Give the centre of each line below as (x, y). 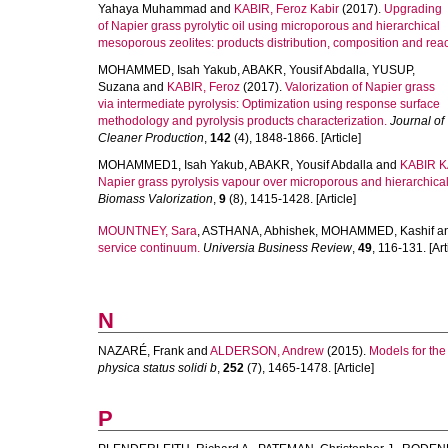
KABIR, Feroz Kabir (286, 9)
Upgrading (413, 9)
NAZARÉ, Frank (141, 351)
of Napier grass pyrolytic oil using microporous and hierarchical (269, 26)
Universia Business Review (277, 248)
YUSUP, (393, 70)
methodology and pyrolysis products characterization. (242, 121)
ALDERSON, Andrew (267, 351)
